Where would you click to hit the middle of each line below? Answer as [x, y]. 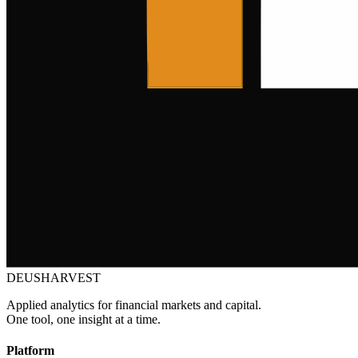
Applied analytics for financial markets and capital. [134, 305]
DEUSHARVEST [54, 278]
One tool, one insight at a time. [84, 319]
